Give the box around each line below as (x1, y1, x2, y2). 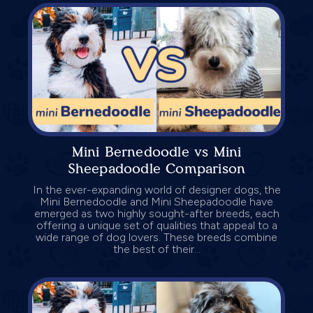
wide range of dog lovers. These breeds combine (36, 230, 277, 244)
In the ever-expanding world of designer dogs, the (32, 182, 281, 196)
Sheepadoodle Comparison (67, 159, 246, 177)
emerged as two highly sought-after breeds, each (34, 206, 279, 220)
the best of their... (112, 242, 201, 256)
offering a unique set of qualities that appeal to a (36, 218, 277, 232)
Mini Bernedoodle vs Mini (71, 143, 242, 160)
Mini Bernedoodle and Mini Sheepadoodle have (40, 194, 273, 208)
